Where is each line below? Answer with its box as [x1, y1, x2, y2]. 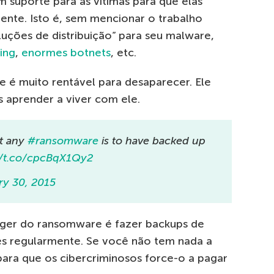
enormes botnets [21, 46, 111, 60]
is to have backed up [98, 134, 206, 148]
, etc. [111, 46, 136, 60]
